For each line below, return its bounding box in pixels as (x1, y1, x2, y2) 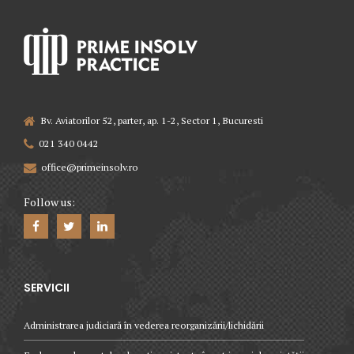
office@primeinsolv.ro (41, 160, 139, 174)
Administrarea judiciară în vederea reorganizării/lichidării (24, 318, 264, 332)
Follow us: (24, 194, 75, 209)
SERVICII (24, 279, 70, 296)
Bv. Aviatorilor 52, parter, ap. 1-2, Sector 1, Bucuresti (40, 114, 264, 128)
